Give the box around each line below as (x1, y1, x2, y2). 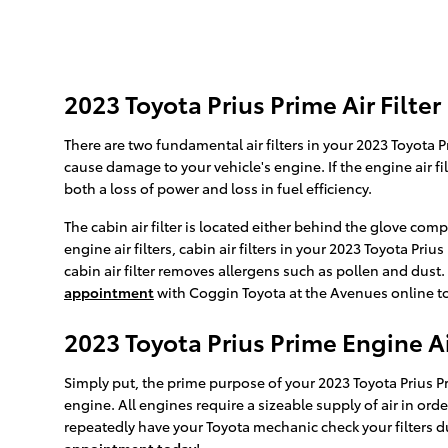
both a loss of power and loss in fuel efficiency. (64, 178, 372, 199)
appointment (64, 282, 154, 303)
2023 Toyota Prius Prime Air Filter (64, 86, 441, 121)
